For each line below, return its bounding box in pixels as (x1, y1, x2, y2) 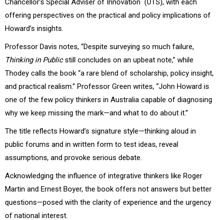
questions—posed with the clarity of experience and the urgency (5, 197, 211, 207)
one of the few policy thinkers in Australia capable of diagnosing (5, 95, 212, 104)
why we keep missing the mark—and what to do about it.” (5, 108, 188, 117)
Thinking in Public (5, 55, 63, 64)
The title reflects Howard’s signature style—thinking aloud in (5, 126, 196, 136)
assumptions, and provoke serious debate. (5, 153, 144, 162)
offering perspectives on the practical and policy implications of (5, 10, 211, 20)
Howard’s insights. (5, 24, 67, 33)
